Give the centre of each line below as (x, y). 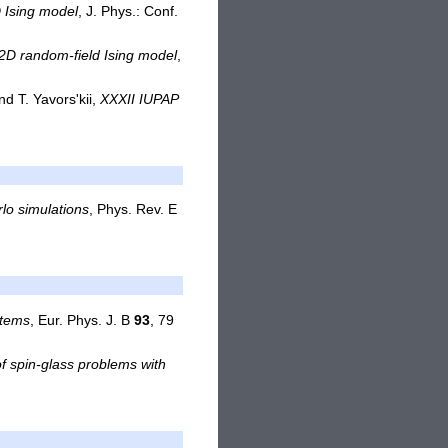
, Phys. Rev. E (133, 210)
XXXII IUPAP (139, 100)
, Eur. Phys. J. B (82, 320)
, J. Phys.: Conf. (128, 11)
